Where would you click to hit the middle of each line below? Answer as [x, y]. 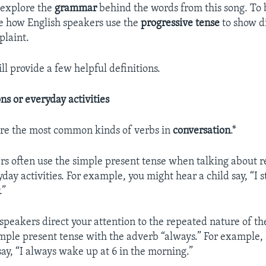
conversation [202, 131]
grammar [76, 8]
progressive [167, 23]
